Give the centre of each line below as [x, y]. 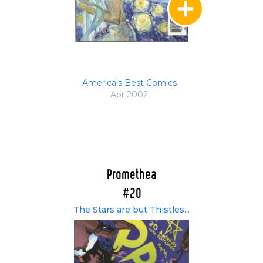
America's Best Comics [129, 83]
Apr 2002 [129, 95]
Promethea [131, 176]
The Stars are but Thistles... [131, 210]
